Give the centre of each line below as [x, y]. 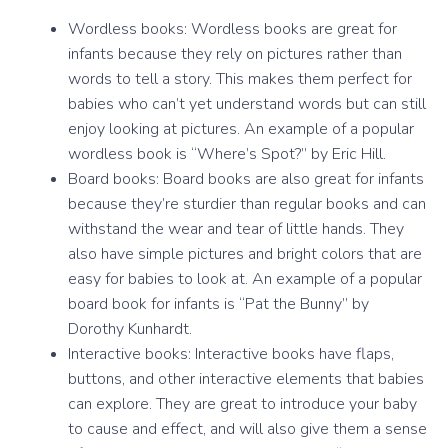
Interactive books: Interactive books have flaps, [231, 353]
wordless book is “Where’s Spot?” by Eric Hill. [227, 153]
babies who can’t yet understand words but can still [247, 103]
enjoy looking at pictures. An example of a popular [241, 128]
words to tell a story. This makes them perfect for [240, 78]
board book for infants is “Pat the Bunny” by [218, 303]
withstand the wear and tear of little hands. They [236, 228]
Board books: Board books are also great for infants [246, 178]
